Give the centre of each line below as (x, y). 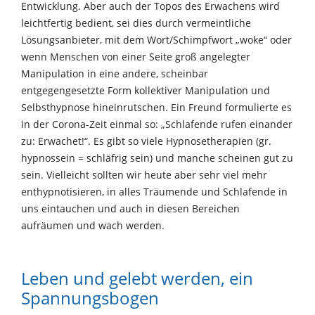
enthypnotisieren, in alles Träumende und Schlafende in (154, 191)
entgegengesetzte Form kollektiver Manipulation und (146, 90)
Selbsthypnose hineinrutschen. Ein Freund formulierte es (156, 107)
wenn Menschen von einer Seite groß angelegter (136, 56)
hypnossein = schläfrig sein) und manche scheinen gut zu (157, 157)
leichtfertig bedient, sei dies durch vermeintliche (136, 22)
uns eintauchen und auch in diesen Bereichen (130, 208)
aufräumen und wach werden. (93, 225)
